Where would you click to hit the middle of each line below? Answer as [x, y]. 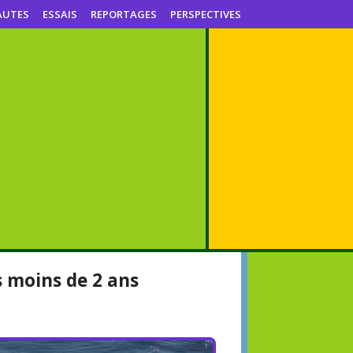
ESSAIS [60, 14]
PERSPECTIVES [206, 14]
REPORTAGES [124, 14]
